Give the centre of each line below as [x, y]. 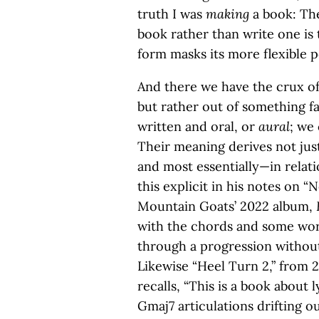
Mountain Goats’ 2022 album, [227, 206]
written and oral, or [198, 126]
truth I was [172, 14]
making [228, 14]
